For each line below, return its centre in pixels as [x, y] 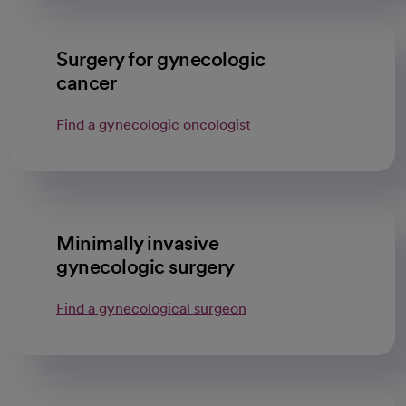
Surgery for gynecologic [161, 59]
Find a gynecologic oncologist [154, 125]
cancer [86, 82]
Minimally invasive [137, 243]
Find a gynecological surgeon [151, 309]
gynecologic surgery [145, 266]
